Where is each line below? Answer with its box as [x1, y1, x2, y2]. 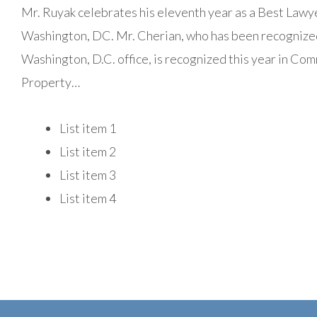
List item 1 [59, 120, 116, 136]
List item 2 [59, 143, 116, 159]
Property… [21, 74, 80, 90]
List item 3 [59, 166, 116, 183]
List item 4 [59, 190, 116, 206]
